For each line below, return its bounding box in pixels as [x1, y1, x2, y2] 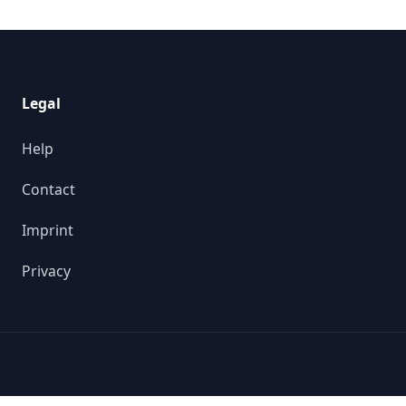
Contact [22, 179, 75, 199]
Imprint [22, 219, 73, 240]
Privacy [22, 260, 71, 281]
